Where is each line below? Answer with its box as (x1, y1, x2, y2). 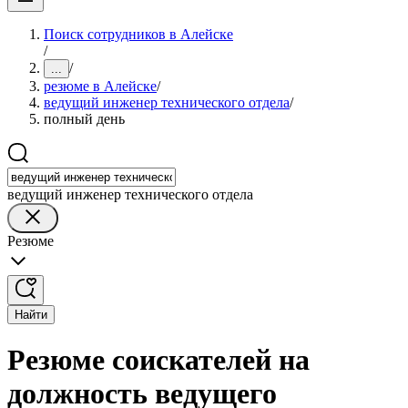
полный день (44, 111, 125, 127)
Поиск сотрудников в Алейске (44, 26, 233, 42)
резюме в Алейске (44, 78, 157, 94)
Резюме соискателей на (7, 343, 310, 377)
